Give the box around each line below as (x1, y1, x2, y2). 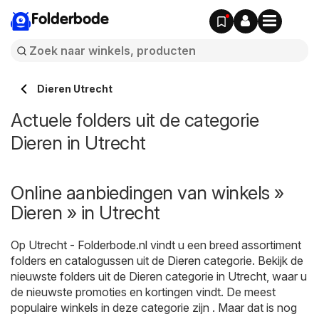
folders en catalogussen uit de (11, 253, 167, 268)
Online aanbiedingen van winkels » (11, 182, 284, 204)
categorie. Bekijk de (201, 253, 303, 268)
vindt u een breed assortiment (147, 238, 301, 252)
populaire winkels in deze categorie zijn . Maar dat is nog (11, 300, 297, 315)
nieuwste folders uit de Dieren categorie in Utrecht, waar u (11, 269, 307, 283)
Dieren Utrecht (37, 83, 113, 95)
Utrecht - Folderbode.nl (28, 238, 147, 252)
